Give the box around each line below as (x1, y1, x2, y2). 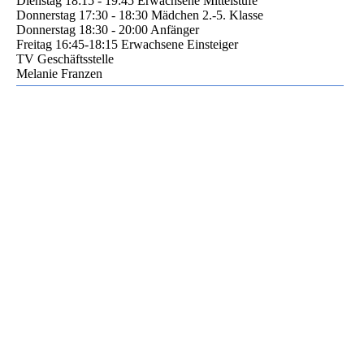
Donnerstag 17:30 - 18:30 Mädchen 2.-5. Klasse (16, 7, 263, 22)
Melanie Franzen (16, 66, 102, 80)
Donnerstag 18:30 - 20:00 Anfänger (16, 22, 199, 37)
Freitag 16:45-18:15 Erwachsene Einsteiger (16, 37, 238, 51)
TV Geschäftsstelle (16, 51, 114, 66)
